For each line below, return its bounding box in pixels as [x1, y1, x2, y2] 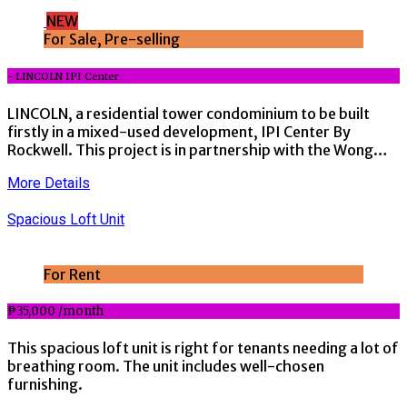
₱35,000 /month [7, 303, 106, 320]
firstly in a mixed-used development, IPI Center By [7, 122, 351, 141]
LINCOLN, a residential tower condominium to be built [7, 104, 370, 123]
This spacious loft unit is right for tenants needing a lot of [7, 339, 399, 358]
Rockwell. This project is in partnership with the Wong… [7, 140, 388, 159]
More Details [7, 174, 90, 192]
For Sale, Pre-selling [44, 30, 180, 49]
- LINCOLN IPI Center [7, 70, 119, 84]
